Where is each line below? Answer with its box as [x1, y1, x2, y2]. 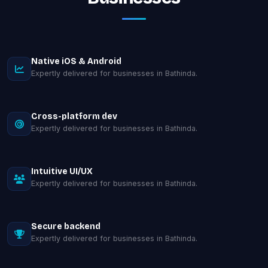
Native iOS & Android [31, 56, 121, 66]
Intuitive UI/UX [31, 166, 93, 176]
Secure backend [31, 221, 100, 232]
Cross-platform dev [31, 111, 117, 121]
